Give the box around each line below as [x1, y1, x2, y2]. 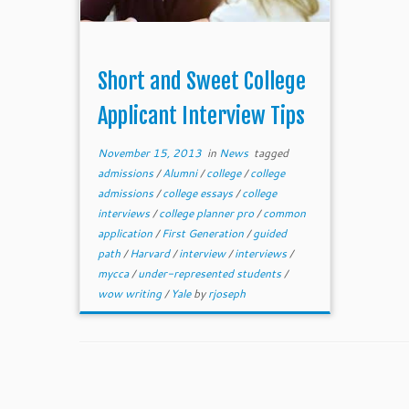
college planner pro [159, 205, 257, 221]
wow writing [98, 286, 165, 301]
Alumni [163, 165, 201, 181]
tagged [251, 145, 289, 161]
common [263, 205, 307, 221]
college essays [163, 185, 236, 201]
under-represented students [138, 266, 285, 281]
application [98, 225, 156, 241]
